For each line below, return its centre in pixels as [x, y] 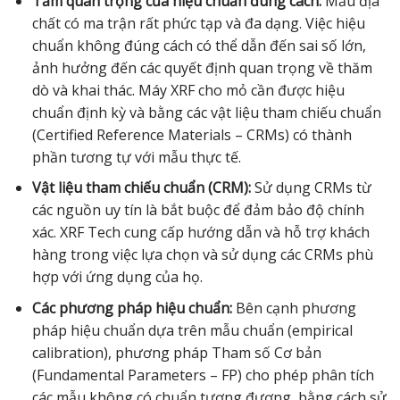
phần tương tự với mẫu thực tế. [136, 157]
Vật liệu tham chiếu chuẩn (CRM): [141, 188]
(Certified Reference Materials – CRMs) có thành [192, 134]
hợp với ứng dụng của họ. [117, 277]
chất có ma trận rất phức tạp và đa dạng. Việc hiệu [198, 23]
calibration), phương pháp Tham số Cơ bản [176, 352]
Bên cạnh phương [294, 308]
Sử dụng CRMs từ [311, 188]
